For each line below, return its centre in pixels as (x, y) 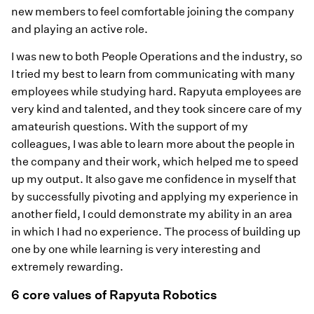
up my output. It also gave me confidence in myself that (154, 179)
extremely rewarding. (67, 266)
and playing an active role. (80, 29)
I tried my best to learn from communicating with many (153, 74)
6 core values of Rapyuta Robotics (114, 295)
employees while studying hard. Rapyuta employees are (156, 91)
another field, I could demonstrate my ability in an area (152, 214)
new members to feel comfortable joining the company (153, 11)
